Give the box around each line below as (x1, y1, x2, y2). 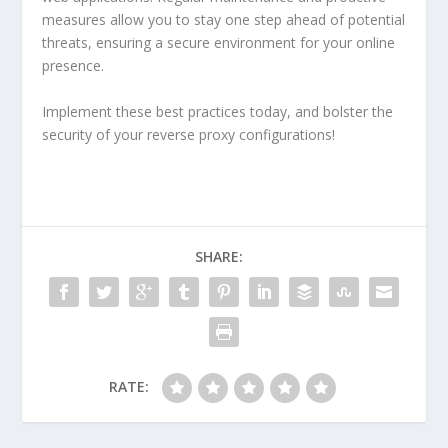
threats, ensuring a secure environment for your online (42, 33, 396, 53)
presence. (42, 56, 105, 76)
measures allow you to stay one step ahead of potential (42, 10, 406, 30)
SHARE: (195, 246, 243, 266)
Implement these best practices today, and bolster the (42, 101, 394, 121)
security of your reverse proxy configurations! (42, 124, 336, 144)
